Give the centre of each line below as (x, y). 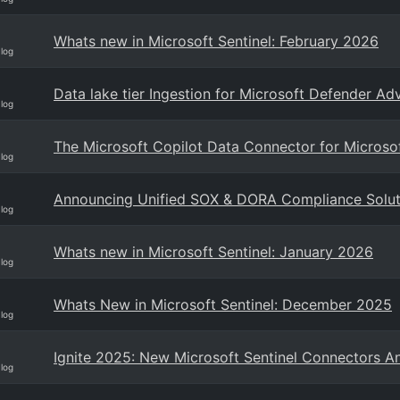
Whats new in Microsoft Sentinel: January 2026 (213, 252)
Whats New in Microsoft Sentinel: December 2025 (223, 304)
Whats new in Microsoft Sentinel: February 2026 (216, 41)
